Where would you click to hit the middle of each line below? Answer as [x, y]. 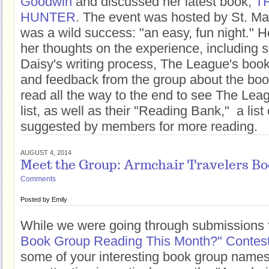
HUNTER [48, 17]
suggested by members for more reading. [139, 126]
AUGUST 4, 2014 [46, 153]
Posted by [36, 199]
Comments [38, 179]
